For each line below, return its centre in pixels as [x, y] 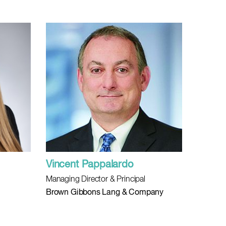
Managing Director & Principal [96, 180]
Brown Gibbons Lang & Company [105, 193]
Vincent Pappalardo [90, 165]
